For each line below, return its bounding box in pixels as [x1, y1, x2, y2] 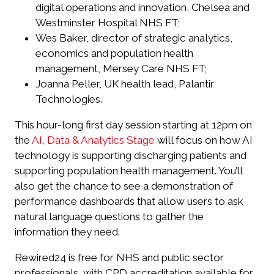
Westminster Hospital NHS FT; [35, 17, 180, 29]
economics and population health [35, 47, 194, 60]
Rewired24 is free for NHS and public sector [15, 251, 224, 264]
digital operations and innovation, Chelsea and [35, 1, 250, 14]
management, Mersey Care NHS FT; [35, 62, 207, 75]
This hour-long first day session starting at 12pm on [15, 119, 252, 131]
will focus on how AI [155, 134, 253, 147]
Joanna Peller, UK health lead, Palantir [35, 78, 215, 91]
